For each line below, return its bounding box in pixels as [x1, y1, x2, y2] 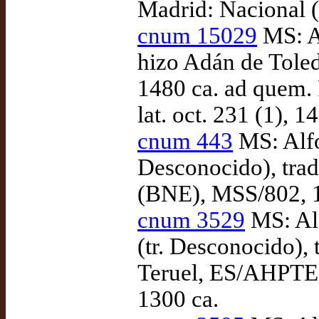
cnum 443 [137, 128, 233, 154]
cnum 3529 [137, 207, 245, 233]
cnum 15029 [137, 23, 257, 48]
